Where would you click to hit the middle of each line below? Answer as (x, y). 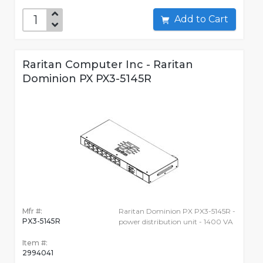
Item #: (35, 243)
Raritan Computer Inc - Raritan (108, 65)
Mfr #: (32, 211)
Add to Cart (218, 19)
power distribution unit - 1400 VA (176, 222)
